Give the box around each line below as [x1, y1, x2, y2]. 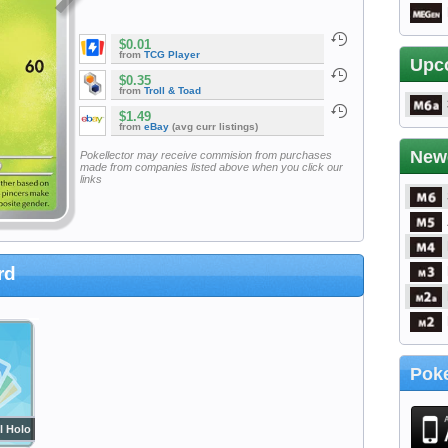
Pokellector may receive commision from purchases [79, 148, 332, 161]
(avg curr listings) [169, 121, 258, 133]
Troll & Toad [144, 85, 201, 97]
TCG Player [144, 49, 200, 61]
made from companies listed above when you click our [79, 160, 343, 173]
